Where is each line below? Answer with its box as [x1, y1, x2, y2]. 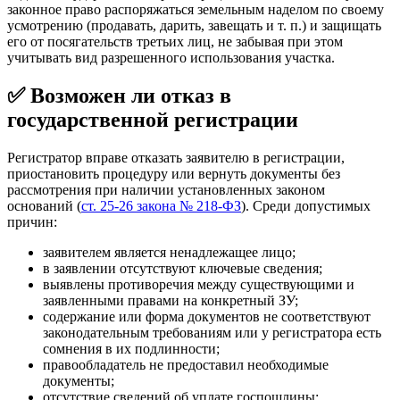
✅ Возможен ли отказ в [7, 84, 231, 108]
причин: [7, 213, 57, 229]
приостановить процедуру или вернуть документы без [7, 165, 340, 181]
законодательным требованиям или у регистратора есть [43, 324, 381, 340]
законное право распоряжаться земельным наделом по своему [7, 2, 384, 18]
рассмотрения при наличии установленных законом [7, 181, 325, 197]
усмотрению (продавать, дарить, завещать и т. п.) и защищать [7, 18, 381, 34]
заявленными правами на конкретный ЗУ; [43, 292, 298, 308]
